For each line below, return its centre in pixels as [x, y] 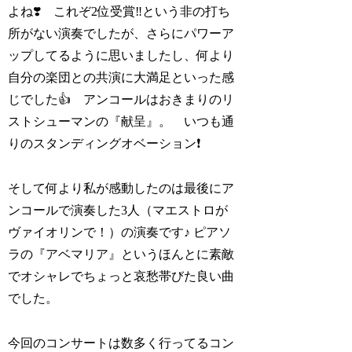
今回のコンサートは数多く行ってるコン [121, 343]
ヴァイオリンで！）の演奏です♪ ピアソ [120, 232]
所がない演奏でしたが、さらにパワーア [121, 34]
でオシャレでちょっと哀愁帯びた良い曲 [121, 276]
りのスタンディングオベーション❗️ [104, 144]
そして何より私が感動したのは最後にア [121, 188]
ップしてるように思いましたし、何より [121, 56]
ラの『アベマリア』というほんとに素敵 [121, 254]
